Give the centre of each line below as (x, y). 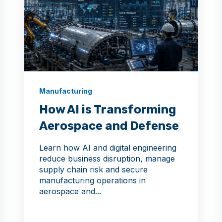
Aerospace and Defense (109, 126)
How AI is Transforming (108, 110)
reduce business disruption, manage (107, 159)
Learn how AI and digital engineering (108, 148)
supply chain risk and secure (93, 170)
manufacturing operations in (92, 181)
